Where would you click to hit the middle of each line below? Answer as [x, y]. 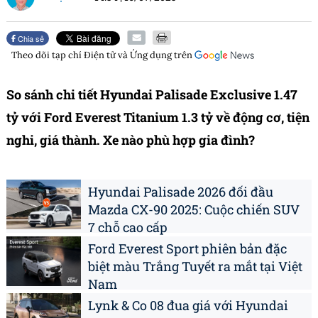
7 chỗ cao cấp [128, 227]
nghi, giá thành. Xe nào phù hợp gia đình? [131, 140]
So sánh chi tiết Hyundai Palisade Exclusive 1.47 [152, 95]
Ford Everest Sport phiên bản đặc [187, 249]
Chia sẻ [30, 39]
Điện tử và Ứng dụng [128, 55]
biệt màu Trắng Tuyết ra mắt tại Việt [195, 267]
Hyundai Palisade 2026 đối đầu [181, 192]
